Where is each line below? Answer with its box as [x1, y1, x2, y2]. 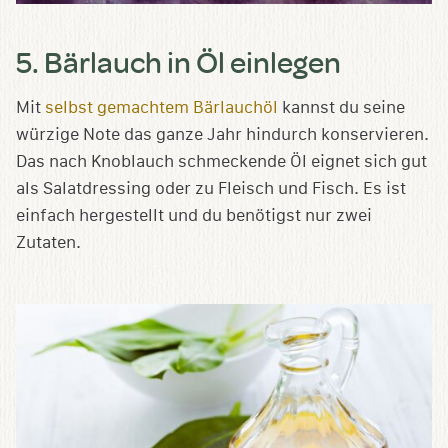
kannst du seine [278, 97, 405, 117]
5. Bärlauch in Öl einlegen [16, 41, 341, 81]
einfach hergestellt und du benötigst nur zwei [16, 205, 372, 225]
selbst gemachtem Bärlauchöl [45, 97, 278, 117]
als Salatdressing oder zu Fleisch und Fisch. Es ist [16, 178, 406, 198]
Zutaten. [16, 232, 81, 252]
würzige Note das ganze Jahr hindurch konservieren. [16, 124, 429, 144]
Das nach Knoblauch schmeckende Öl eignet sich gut [16, 151, 427, 171]
